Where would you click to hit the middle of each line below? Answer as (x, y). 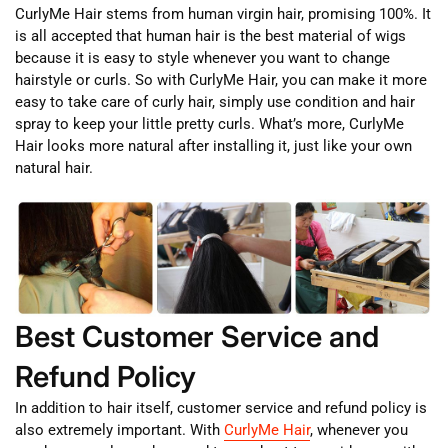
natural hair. (54, 167)
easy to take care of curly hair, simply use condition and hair (215, 101)
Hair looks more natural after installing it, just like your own (213, 145)
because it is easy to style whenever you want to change (202, 57)
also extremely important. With (119, 429)
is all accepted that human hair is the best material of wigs (210, 35)
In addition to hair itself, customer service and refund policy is (221, 407)
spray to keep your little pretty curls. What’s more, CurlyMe (209, 123)
